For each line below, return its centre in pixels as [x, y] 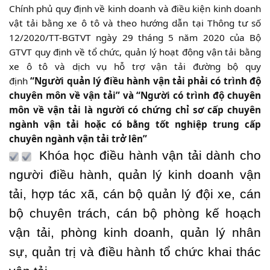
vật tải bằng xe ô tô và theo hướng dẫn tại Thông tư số [135, 23]
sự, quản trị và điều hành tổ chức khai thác [135, 252]
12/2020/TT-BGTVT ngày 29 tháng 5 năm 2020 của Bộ [135, 37]
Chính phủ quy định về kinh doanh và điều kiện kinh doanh [135, 8]
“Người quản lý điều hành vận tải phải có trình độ [146, 81]
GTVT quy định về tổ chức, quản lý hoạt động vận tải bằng [135, 52]
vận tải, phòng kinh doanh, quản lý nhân [135, 232]
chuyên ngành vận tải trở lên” [78, 139]
